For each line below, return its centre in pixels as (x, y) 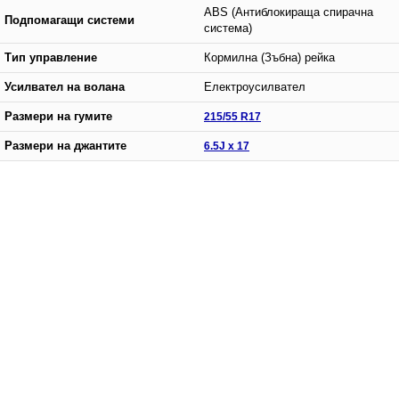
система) (228, 28)
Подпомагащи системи (69, 20)
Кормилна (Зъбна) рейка (269, 57)
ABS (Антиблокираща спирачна (289, 12)
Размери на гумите (58, 116)
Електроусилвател (255, 87)
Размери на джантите (65, 146)
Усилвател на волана (65, 87)
